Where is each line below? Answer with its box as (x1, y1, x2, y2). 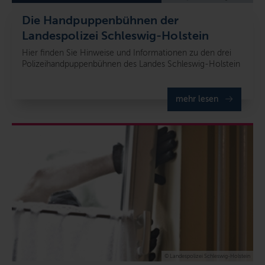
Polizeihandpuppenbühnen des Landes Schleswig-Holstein (22, 59, 240, 70)
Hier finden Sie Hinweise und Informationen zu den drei (22, 48, 231, 59)
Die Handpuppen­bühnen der (22, 14, 179, 27)
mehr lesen (176, 94, 218, 105)
